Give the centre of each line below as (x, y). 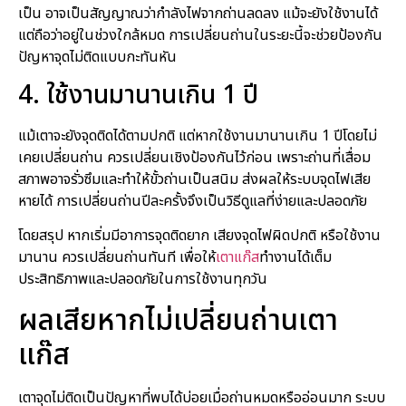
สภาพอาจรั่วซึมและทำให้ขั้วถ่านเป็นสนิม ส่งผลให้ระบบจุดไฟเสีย (194, 180)
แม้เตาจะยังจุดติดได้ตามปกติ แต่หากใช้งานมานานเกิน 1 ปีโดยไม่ (198, 136)
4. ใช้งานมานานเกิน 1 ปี (138, 96)
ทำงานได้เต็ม (295, 258)
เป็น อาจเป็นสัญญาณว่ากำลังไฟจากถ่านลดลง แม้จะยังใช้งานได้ (198, 13)
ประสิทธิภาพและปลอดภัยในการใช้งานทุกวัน (143, 280)
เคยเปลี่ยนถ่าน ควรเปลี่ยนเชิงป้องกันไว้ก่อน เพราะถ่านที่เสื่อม (194, 158)
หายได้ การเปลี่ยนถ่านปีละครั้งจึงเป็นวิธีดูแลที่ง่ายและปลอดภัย (193, 202)
